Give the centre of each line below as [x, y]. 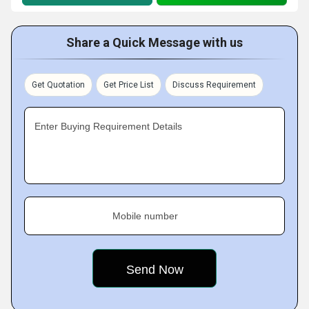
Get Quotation [58, 85]
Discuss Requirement [214, 85]
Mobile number [145, 216]
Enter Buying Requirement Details [108, 126]
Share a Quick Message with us [154, 42]
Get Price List [129, 85]
